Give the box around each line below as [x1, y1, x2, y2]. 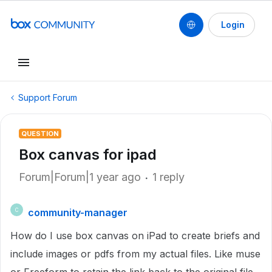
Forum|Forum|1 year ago [19, 171, 141, 183]
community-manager [28, 206, 127, 219]
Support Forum [18, 92, 77, 103]
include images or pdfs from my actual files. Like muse [10, 248, 260, 260]
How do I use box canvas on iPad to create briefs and [10, 229, 260, 242]
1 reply [152, 171, 185, 183]
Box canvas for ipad [19, 146, 157, 163]
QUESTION [21, 129, 59, 138]
